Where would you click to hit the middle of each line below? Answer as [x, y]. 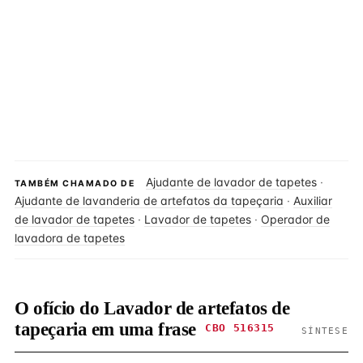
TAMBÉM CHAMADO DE [75, 184]
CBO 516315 [240, 328]
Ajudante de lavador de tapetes [231, 182]
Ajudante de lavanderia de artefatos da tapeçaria [149, 201]
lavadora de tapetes [70, 238]
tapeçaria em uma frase [108, 329]
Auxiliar [313, 201]
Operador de [295, 219]
